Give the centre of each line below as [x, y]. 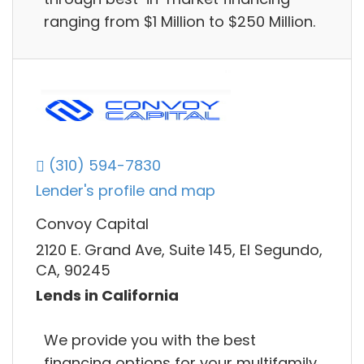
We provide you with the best [150, 340]
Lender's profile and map [126, 191]
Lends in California [107, 296]
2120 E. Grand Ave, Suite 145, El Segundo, [179, 249]
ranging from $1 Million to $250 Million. [180, 21]
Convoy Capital [92, 224]
